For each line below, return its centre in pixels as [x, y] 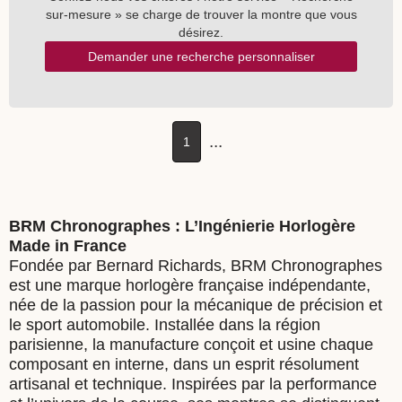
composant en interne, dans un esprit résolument [184, 364]
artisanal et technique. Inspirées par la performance [193, 384]
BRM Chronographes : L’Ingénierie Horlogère [182, 226]
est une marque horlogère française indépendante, [190, 285]
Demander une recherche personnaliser [201, 57]
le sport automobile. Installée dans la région [165, 325]
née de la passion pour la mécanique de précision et [196, 305]
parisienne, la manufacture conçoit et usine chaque [191, 345]
